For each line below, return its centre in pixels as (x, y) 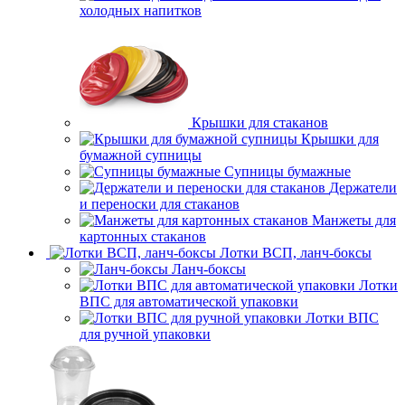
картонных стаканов (143, 237)
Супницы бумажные (287, 172)
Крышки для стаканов (260, 123)
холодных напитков (141, 11)
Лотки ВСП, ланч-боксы (296, 253)
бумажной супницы (141, 155)
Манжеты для (354, 221)
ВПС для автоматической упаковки (189, 302)
